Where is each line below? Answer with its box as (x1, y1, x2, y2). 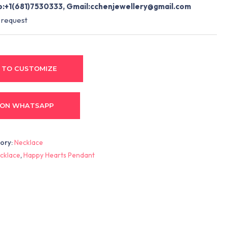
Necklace (14, 137, 44, 147)
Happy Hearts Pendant (23, 150, 95, 160)
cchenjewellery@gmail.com (90, 1, 191, 11)
